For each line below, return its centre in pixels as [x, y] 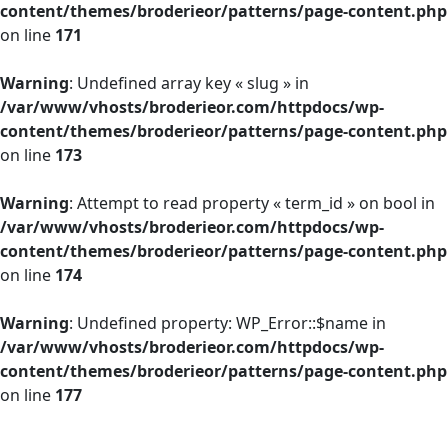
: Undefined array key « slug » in [189, 83]
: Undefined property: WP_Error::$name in [227, 323]
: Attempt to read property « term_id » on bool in [252, 203]
